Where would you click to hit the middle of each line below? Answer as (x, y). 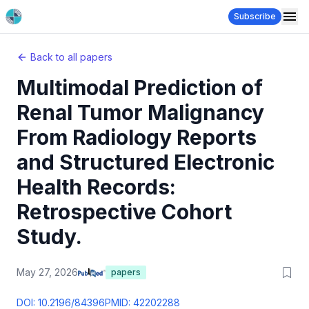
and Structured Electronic (146, 162)
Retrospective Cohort (124, 212)
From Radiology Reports (137, 137)
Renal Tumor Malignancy (140, 112)
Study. (49, 237)
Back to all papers (71, 57)
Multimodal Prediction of (140, 88)
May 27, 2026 (47, 272)
